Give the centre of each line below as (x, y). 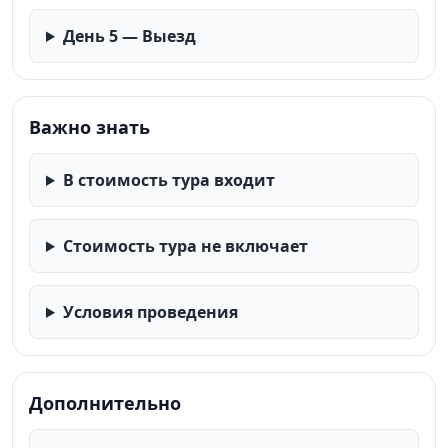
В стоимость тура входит (168, 180)
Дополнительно (105, 403)
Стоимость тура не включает (185, 246)
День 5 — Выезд (129, 36)
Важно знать (89, 127)
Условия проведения (150, 312)
